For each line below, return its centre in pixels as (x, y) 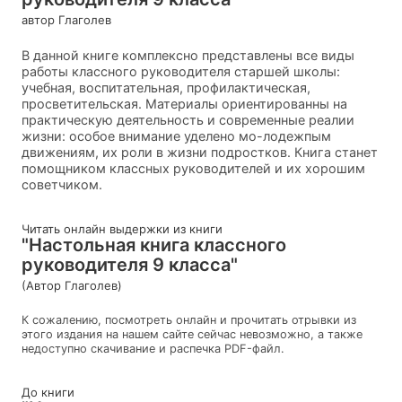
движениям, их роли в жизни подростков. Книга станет (200, 152)
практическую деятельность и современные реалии (188, 119)
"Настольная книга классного (154, 245)
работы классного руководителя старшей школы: (181, 71)
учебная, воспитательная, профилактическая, (166, 87)
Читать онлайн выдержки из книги (122, 228)
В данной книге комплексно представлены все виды (188, 55)
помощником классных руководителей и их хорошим (193, 168)
